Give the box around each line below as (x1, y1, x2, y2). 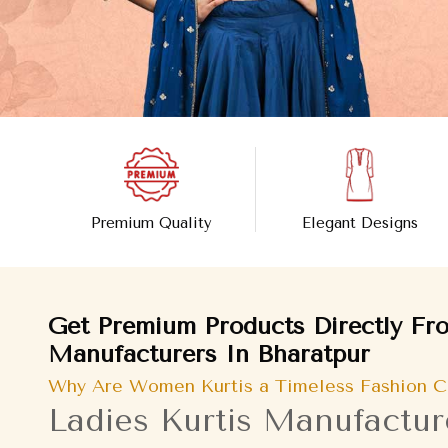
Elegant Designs (301, 214, 418, 233)
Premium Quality (91, 214, 212, 233)
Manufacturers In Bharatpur (48, 340, 370, 369)
